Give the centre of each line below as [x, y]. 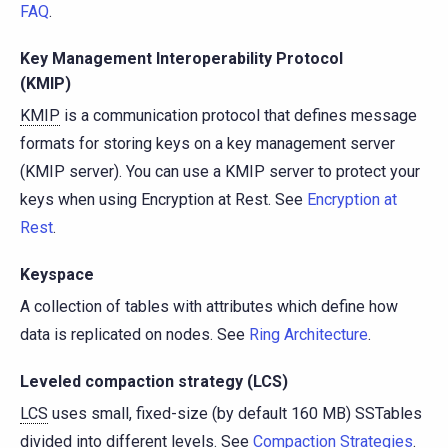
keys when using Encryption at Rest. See [163, 199]
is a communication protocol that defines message [238, 115]
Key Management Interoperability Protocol [181, 58]
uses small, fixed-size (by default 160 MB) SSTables [235, 413]
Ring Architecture [308, 334]
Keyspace [57, 274]
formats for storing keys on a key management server [207, 143]
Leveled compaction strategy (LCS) [154, 381]
